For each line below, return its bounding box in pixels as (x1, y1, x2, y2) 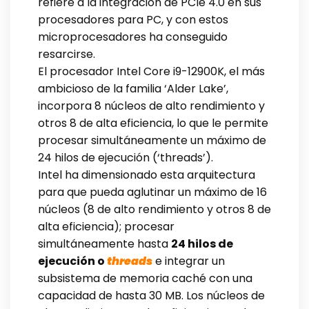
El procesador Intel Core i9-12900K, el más (38, 63, 265, 79)
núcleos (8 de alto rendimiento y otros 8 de (38, 201, 271, 217)
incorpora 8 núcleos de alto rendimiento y (38, 97, 265, 114)
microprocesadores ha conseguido (38, 28, 228, 45)
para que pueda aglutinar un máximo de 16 (38, 183, 267, 200)
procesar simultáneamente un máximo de (38, 132, 266, 148)
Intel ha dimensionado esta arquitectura (38, 166, 255, 183)
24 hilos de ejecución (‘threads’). (38, 149, 213, 166)
